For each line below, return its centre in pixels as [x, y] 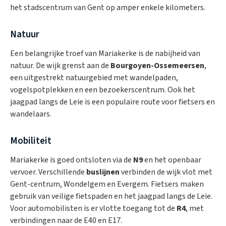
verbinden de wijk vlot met [166, 172]
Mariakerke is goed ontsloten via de [72, 160]
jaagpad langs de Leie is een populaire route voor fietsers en [112, 102]
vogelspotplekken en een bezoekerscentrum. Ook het [103, 90]
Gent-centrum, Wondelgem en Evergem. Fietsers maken [107, 184]
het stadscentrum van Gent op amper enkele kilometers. [108, 7]
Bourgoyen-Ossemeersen [157, 65]
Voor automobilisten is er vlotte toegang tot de [93, 208]
